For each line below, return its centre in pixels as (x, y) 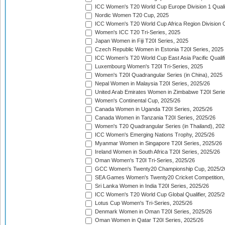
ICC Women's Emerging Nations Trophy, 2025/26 (154, 135)
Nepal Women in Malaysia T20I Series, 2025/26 (152, 84)
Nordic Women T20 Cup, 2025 (131, 15)
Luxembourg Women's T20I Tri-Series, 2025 (148, 67)
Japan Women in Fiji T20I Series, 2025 (141, 41)
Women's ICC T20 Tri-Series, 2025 (137, 32)
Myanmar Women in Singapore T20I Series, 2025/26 (158, 143)
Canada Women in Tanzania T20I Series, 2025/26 (154, 118)
